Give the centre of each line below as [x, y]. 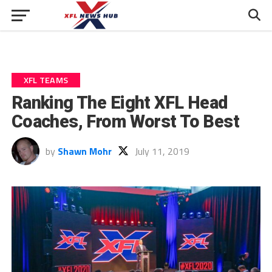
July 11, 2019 [162, 151]
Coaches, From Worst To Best [125, 121]
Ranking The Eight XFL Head [119, 103]
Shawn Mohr [84, 151]
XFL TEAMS [46, 80]
